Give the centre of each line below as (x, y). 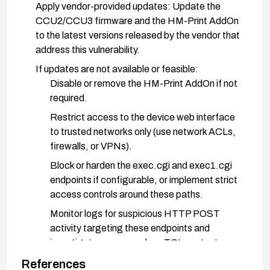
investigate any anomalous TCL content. (136, 242)
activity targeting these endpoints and (130, 228)
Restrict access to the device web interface (143, 117)
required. (69, 98)
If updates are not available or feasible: (117, 69)
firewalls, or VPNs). (91, 146)
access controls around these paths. (127, 194)
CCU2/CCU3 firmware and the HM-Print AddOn (137, 20)
